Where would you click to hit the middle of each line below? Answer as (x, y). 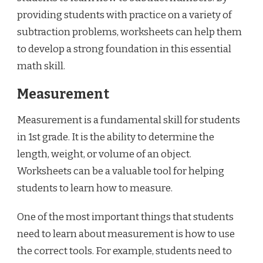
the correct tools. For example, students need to (124, 251)
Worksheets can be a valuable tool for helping (121, 171)
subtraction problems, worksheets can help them (129, 32)
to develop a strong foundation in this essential (124, 49)
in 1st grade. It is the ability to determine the (116, 137)
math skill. (41, 66)
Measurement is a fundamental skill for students (129, 120)
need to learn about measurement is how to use (126, 234)
